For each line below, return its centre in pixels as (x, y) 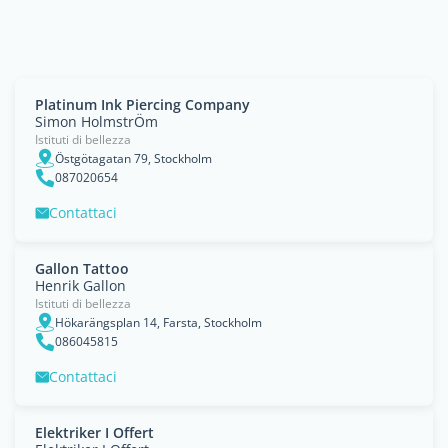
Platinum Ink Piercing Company (142, 104)
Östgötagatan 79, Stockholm (133, 158)
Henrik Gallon (80, 285)
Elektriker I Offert (94, 432)
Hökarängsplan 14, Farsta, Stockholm (158, 322)
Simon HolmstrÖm (96, 121)
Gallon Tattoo (82, 268)
